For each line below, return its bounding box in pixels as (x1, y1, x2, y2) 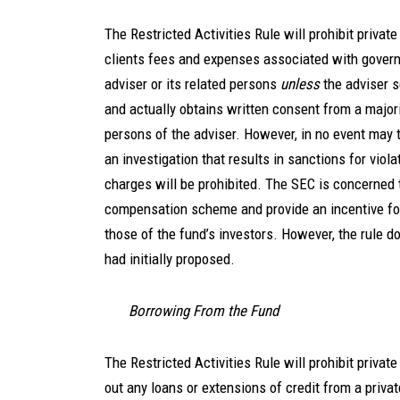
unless (280, 75, 320, 93)
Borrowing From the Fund (129, 302, 279, 320)
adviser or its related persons (104, 75, 280, 93)
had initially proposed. (104, 250, 238, 268)
